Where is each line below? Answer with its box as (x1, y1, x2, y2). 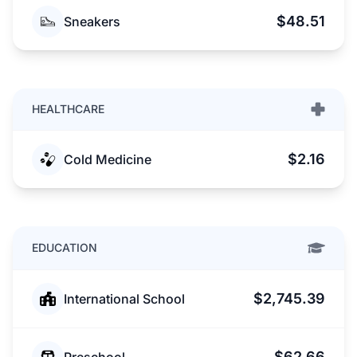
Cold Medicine (64, 151, 151, 167)
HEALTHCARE (32, 102, 104, 116)
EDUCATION (32, 241, 97, 254)
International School (64, 291, 185, 307)
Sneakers (64, 14, 120, 29)
